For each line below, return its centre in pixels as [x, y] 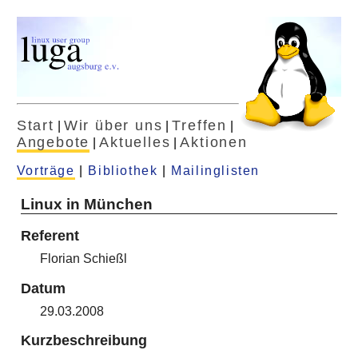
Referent [50, 236]
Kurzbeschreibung [84, 341]
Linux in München [86, 204]
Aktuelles [135, 142]
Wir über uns [113, 125]
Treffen [200, 125]
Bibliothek [123, 170]
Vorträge [46, 170]
